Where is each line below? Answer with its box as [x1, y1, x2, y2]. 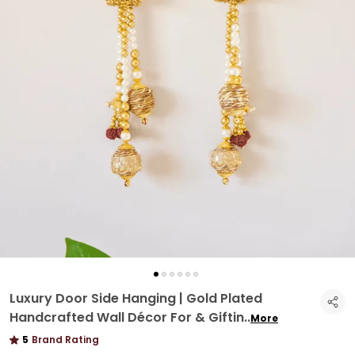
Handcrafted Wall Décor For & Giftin [10, 308, 244, 326]
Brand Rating [32, 333, 99, 346]
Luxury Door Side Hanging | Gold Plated [10, 289, 262, 307]
